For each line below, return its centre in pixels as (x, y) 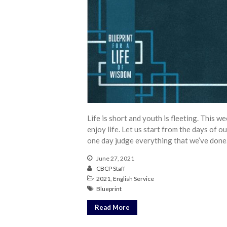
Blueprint (109, 188)
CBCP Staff (111, 168)
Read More (112, 207)
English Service (134, 178)
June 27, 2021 (115, 158)
